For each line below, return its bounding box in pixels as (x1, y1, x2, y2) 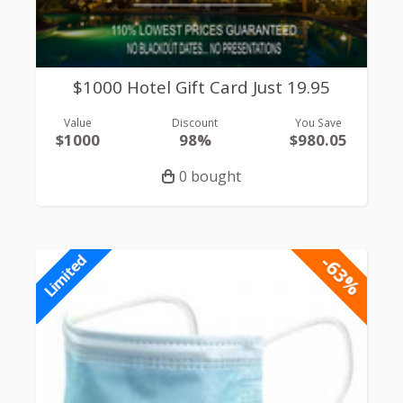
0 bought (179, 166, 241, 187)
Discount (172, 115, 218, 130)
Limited (39, 250, 91, 301)
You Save (294, 115, 342, 130)
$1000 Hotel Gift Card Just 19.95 (73, 75, 330, 99)
